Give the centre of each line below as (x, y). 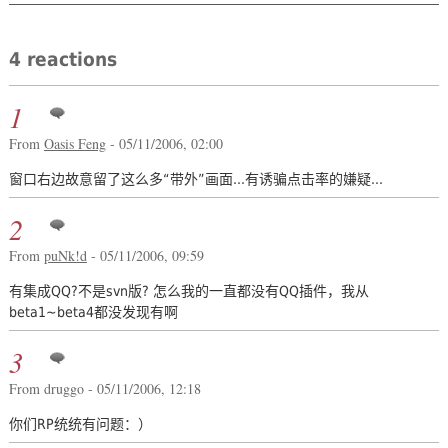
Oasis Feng (74, 144)
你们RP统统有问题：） (80, 423)
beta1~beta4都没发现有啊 (93, 312)
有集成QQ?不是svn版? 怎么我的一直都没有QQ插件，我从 (188, 291)
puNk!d (65, 256)
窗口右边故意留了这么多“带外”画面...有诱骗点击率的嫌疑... (195, 179)
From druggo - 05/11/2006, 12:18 (104, 389)
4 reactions (62, 60)
